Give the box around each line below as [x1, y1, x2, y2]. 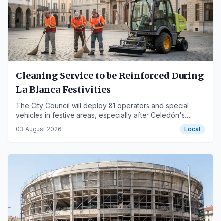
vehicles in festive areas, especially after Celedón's [16, 111, 185, 119]
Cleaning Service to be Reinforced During [16, 70, 204, 81]
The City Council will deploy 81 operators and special [16, 101, 189, 110]
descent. [16, 121, 44, 129]
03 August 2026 [16, 125, 62, 133]
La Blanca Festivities [16, 84, 111, 95]
